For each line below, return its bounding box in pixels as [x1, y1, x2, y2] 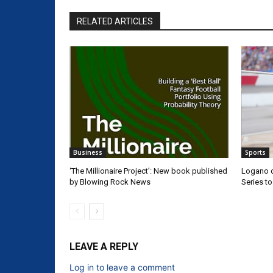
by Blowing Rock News [69, 177, 151, 187]
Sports [244, 148, 266, 157]
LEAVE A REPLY [69, 241, 138, 253]
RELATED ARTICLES [77, 16, 153, 27]
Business [73, 148, 102, 157]
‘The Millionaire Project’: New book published [69, 166, 227, 176]
